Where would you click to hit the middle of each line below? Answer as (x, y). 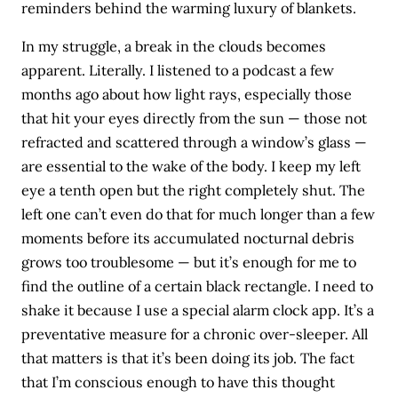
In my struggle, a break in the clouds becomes (174, 47)
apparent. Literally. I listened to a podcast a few (178, 71)
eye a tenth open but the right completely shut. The (194, 191)
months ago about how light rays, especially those (187, 95)
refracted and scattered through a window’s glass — (195, 143)
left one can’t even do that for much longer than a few (199, 215)
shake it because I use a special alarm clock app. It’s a (198, 310)
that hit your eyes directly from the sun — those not (195, 119)
